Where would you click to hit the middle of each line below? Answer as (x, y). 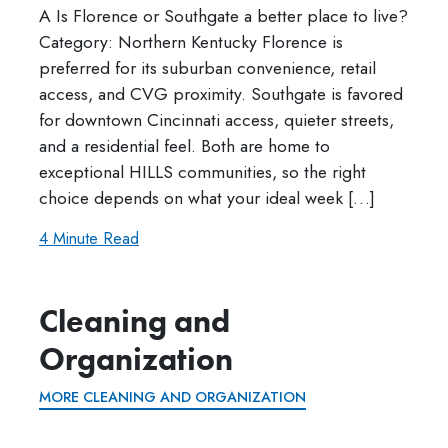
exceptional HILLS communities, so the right (202, 171)
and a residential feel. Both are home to (184, 145)
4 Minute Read (89, 238)
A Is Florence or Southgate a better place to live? (223, 15)
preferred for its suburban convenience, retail (207, 67)
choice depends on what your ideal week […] (207, 197)
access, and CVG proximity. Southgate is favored (221, 93)
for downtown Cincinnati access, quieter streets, (216, 119)
